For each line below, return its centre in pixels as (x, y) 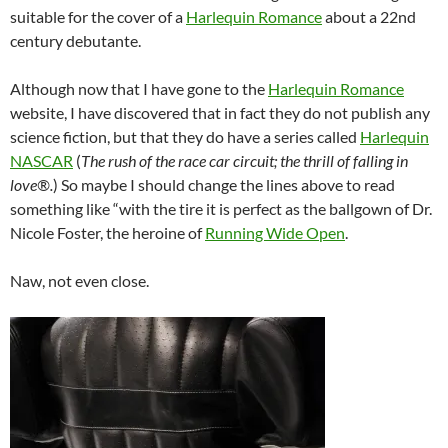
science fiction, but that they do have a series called (185, 136)
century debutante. (75, 40)
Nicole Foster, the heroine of (107, 232)
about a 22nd (369, 16)
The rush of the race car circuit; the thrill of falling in (244, 160)
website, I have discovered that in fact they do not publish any (220, 112)
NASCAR (41, 160)
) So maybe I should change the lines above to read (224, 184)
